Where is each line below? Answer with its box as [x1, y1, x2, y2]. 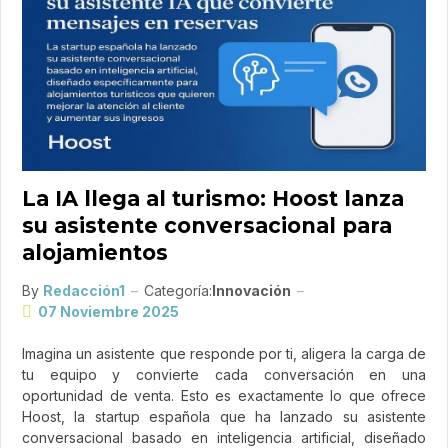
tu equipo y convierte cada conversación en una [22, 366, 426, 384]
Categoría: [144, 282, 212, 300]
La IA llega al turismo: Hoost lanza [22, 186, 404, 212]
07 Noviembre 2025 [38, 303, 179, 321]
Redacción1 [43, 282, 125, 300]
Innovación [212, 282, 291, 300]
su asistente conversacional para [22, 213, 392, 239]
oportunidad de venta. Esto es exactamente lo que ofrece [22, 387, 426, 405]
